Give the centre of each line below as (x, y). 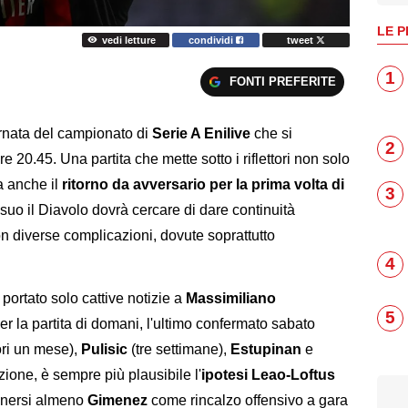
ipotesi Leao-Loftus (268, 374)
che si (271, 133)
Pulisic (104, 349)
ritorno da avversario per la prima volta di (203, 184)
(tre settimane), (179, 349)
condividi (213, 40)
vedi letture (128, 40)
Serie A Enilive (201, 133)
